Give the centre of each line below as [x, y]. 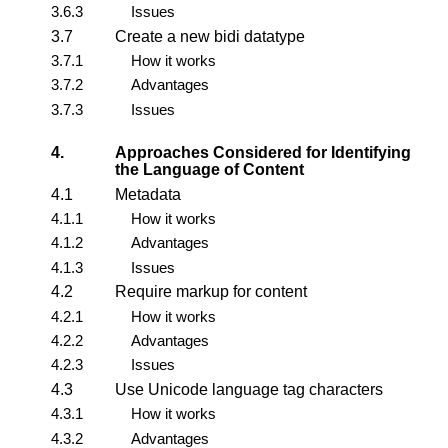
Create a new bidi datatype [210, 36]
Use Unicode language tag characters [249, 389]
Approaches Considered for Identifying [263, 153]
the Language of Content [209, 170]
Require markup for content [211, 292]
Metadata [148, 194]
